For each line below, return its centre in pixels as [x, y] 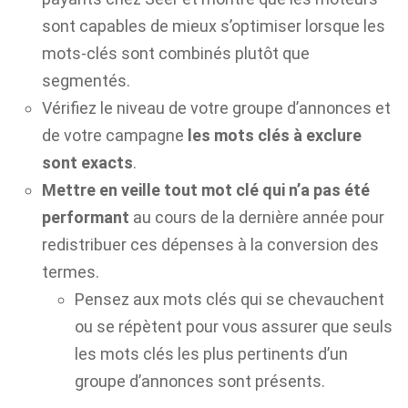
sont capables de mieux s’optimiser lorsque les [214, 25]
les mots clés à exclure [275, 135]
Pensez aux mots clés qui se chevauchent [229, 299]
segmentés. [86, 80]
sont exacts [87, 162]
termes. [71, 271]
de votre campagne [115, 135]
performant [86, 217]
